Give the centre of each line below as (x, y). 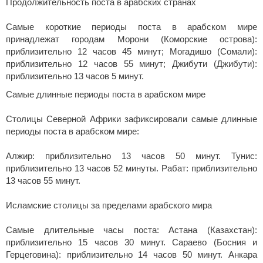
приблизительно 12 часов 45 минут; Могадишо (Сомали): (131, 52)
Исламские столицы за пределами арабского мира (109, 206)
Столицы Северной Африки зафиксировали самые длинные (131, 119)
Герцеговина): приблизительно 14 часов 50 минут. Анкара (131, 255)
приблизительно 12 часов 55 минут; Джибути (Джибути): (131, 64)
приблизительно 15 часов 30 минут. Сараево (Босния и (131, 243)
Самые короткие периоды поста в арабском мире (131, 27)
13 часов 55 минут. (43, 181)
